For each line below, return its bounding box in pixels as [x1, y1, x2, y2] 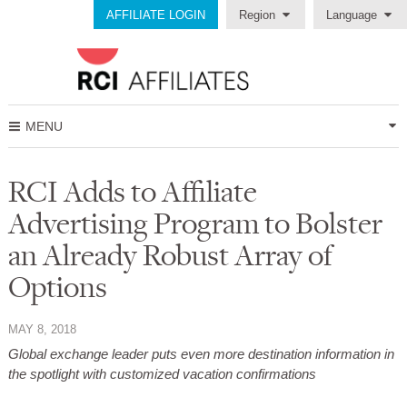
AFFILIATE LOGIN [106, 8, 205, 22]
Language [326, 8, 377, 22]
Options [7, 266, 107, 306]
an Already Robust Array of [7, 234, 333, 274]
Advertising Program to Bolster [7, 203, 382, 243]
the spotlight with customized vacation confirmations [7, 366, 316, 382]
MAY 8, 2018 [7, 323, 76, 337]
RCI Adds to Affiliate [7, 171, 257, 211]
